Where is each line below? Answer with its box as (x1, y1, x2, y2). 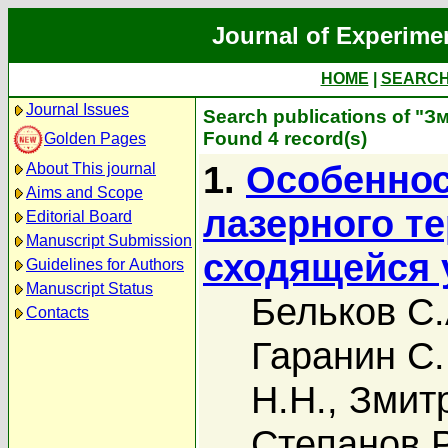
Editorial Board (26, 208, 132, 225)
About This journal (26, 160, 156, 177)
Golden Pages (44, 129, 146, 147)
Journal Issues (26, 101, 129, 118)
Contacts (26, 304, 89, 321)
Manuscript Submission (26, 232, 192, 249)
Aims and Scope (26, 184, 143, 201)
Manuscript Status (26, 280, 153, 297)
